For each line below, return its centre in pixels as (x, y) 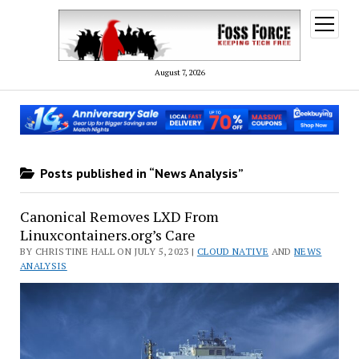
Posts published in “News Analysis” (140, 173)
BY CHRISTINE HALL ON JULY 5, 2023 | (108, 251)
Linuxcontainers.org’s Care (107, 234)
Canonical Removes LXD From (119, 216)
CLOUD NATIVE (233, 251)
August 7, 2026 (179, 72)
